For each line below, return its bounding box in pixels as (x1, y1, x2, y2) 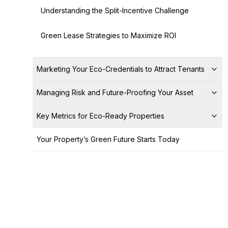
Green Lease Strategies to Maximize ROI (41, 31, 176, 40)
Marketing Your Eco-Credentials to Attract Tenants (37, 65, 205, 73)
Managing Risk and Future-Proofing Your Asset (37, 88, 193, 97)
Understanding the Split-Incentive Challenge (41, 6, 189, 15)
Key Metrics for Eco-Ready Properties (37, 111, 164, 120)
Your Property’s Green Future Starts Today (37, 135, 180, 144)
